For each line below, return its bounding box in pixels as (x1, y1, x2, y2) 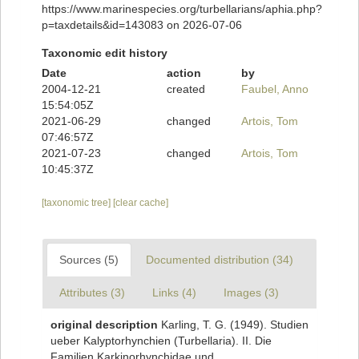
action (166, 67, 201, 80)
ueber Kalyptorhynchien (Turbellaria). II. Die (50, 334, 272, 348)
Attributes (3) (59, 286, 125, 300)
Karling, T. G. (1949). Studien (161, 318, 309, 332)
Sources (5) (59, 253, 119, 267)
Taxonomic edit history (42, 46, 167, 60)
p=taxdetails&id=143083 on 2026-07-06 (42, 18, 242, 32)
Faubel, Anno (241, 83, 309, 96)
